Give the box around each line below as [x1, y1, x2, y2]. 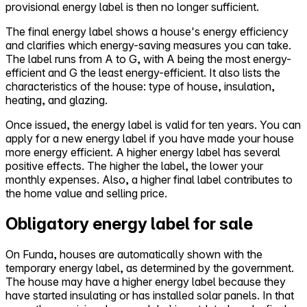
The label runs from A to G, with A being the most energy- [5, 52, 291, 66]
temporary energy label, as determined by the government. [5, 260, 294, 275]
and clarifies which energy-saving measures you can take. [5, 38, 291, 53]
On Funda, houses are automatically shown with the [5, 247, 262, 261]
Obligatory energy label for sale [5, 213, 253, 234]
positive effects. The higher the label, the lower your [5, 159, 263, 173]
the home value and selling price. [5, 186, 167, 201]
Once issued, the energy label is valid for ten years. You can [5, 118, 301, 132]
